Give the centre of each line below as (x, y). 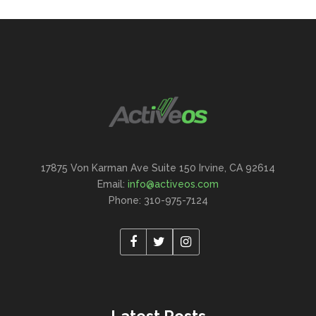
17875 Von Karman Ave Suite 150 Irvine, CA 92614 (158, 168)
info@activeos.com (173, 184)
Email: (113, 184)
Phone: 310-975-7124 (158, 200)
